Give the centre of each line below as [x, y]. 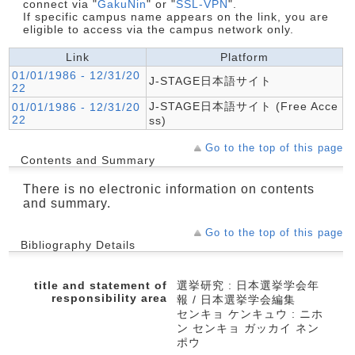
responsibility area [109, 298]
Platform [244, 57]
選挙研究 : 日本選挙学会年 [248, 285]
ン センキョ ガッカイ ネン [248, 328]
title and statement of [101, 285]
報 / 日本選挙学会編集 [236, 299]
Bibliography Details [78, 244]
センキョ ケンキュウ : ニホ [250, 313]
